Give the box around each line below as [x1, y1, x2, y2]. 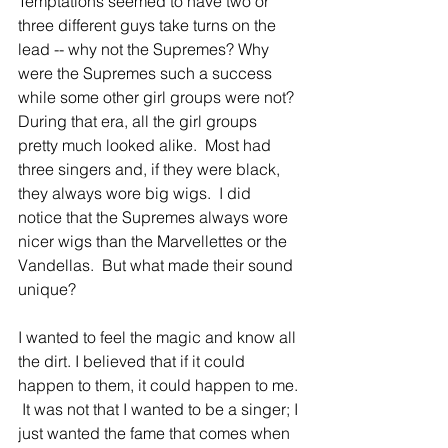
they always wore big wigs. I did [18, 183, 255, 204]
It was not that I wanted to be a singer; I [18, 399, 302, 420]
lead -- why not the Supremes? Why [18, 39, 273, 60]
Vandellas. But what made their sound [18, 255, 297, 276]
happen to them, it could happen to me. [18, 375, 302, 396]
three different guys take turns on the [18, 15, 280, 36]
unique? [18, 279, 80, 300]
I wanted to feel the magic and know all [18, 327, 300, 348]
